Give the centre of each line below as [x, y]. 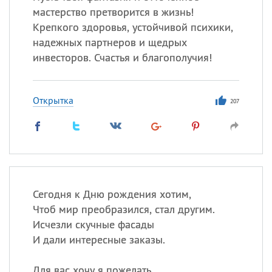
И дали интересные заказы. [99, 240]
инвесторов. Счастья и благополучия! [122, 57]
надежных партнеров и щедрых [110, 42]
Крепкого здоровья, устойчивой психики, [133, 27]
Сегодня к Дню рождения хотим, [112, 194]
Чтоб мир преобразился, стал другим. [124, 209]
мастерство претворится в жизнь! [113, 12]
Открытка [53, 100]
